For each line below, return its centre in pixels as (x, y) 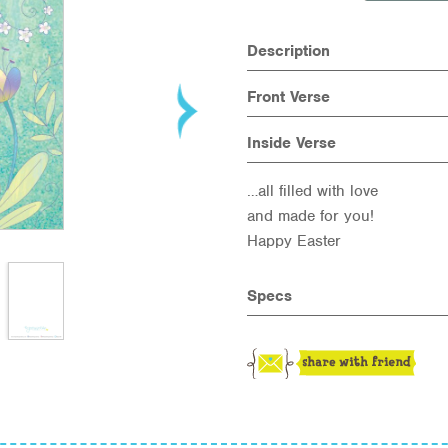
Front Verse (288, 97)
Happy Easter (293, 241)
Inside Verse (291, 143)
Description (288, 51)
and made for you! (310, 216)
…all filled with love (312, 191)
